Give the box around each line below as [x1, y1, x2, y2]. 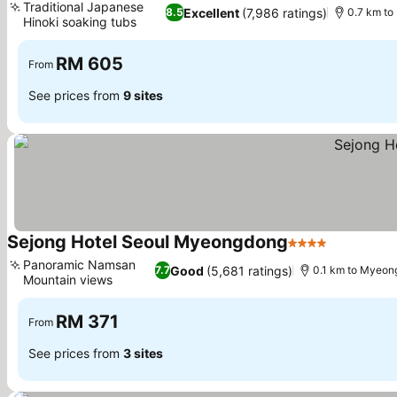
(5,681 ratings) [206, 262, 292, 278]
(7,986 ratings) [241, 4, 327, 20]
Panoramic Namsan [23, 257, 136, 272]
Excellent [183, 4, 239, 20]
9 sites [123, 87, 163, 103]
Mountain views [23, 272, 113, 287]
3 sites [123, 345, 163, 361]
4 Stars [287, 243, 335, 261]
